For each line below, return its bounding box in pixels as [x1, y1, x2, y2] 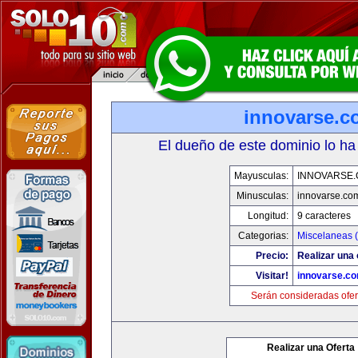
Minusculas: [237, 190, 288, 201]
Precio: [256, 250, 288, 261]
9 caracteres [297, 210, 351, 221]
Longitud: [248, 210, 288, 221]
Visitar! [256, 270, 288, 281]
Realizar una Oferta [267, 342, 355, 353]
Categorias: [238, 230, 288, 241]
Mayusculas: [234, 170, 288, 181]
